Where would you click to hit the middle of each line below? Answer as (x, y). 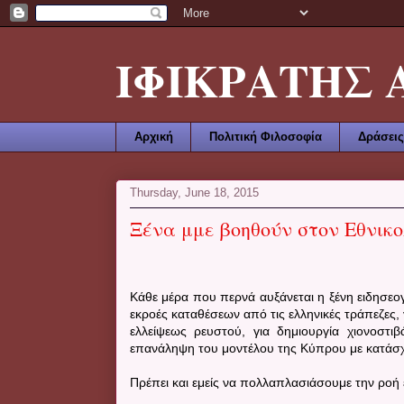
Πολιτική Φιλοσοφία (265, 136)
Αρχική (153, 136)
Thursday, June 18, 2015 (194, 193)
